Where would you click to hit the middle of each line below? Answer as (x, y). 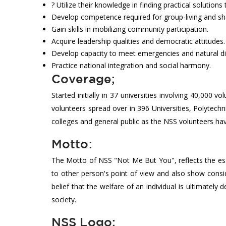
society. (64, 200)
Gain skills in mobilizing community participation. (130, 29)
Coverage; (83, 78)
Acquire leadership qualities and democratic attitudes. (138, 41)
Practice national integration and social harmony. (131, 65)
